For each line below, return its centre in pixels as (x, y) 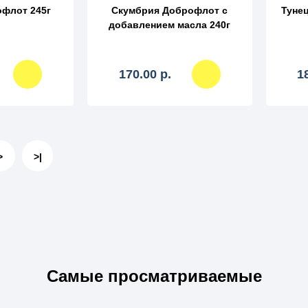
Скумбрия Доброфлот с (170, 11)
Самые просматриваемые (154, 276)
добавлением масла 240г (170, 25)
